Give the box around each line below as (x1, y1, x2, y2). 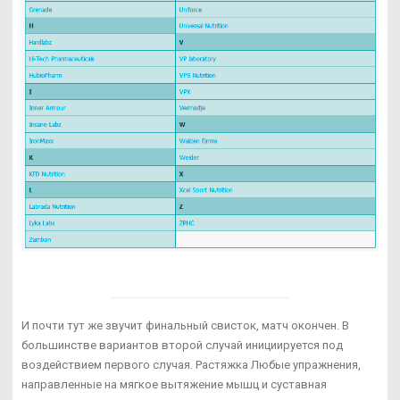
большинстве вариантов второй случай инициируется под (21, 337, 343, 352)
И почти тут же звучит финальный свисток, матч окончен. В (21, 318, 349, 332)
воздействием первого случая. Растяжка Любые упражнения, (21, 357, 361, 371)
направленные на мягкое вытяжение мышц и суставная (21, 377, 327, 391)
